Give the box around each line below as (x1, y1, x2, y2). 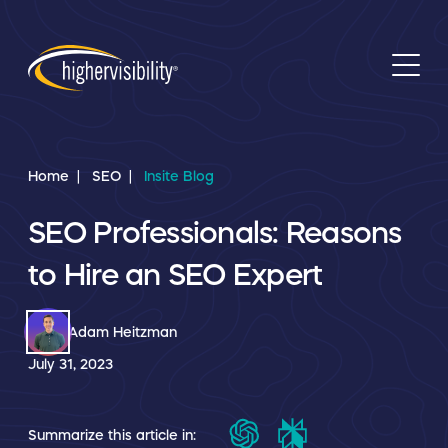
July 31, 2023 (28, 357, 113, 371)
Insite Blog (144, 169, 214, 183)
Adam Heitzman (68, 325, 177, 339)
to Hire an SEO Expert (28, 259, 323, 290)
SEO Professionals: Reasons (28, 217, 402, 248)
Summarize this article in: (28, 427, 196, 442)
